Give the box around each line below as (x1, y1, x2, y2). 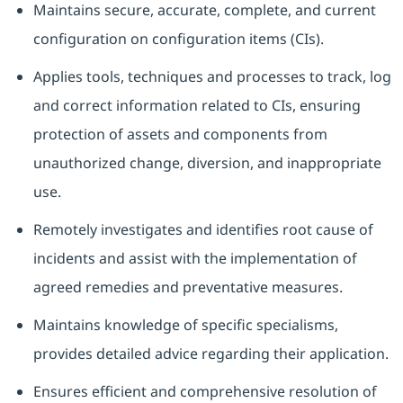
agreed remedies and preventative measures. (32, 277, 343, 298)
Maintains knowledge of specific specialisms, (32, 315, 338, 336)
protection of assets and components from (32, 124, 327, 145)
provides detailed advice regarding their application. (32, 344, 389, 364)
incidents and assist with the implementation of (32, 248, 357, 269)
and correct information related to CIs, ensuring (32, 95, 361, 116)
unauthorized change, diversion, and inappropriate (32, 153, 381, 174)
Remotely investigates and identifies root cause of (32, 219, 373, 240)
